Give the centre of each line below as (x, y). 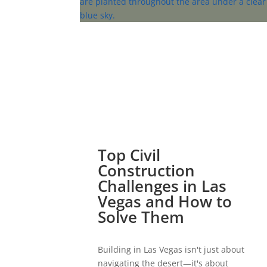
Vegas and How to (165, 202)
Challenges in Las (162, 186)
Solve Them (141, 217)
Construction (147, 171)
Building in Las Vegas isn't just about (171, 250)
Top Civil (129, 155)
